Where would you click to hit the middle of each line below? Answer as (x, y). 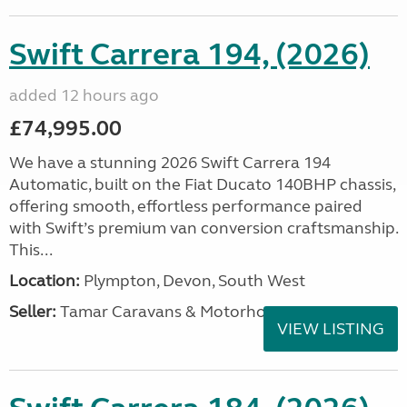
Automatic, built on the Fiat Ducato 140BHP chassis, (202, 184)
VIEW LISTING (331, 329)
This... (31, 250)
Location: (45, 281)
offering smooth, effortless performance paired (186, 206)
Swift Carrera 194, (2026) (189, 55)
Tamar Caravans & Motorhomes (177, 312)
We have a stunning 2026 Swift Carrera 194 (170, 163)
